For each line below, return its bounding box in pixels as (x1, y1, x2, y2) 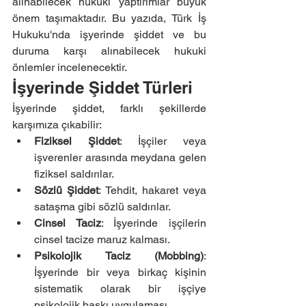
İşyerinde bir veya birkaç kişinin (34, 266, 206, 279)
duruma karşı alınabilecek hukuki (12, 44, 206, 57)
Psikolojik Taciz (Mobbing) (34, 249, 204, 262)
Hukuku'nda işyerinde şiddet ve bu (12, 28, 206, 41)
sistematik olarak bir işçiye (34, 282, 206, 295)
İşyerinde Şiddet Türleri (12, 78, 193, 97)
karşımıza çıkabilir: (12, 118, 102, 131)
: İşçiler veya (120, 135, 206, 148)
